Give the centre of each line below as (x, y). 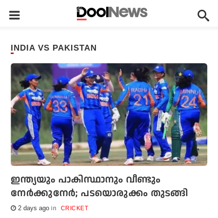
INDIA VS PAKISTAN (55, 48)
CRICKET (74, 209)
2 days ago (33, 208)
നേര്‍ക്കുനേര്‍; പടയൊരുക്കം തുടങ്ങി (100, 193)
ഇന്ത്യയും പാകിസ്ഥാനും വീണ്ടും (86, 180)
